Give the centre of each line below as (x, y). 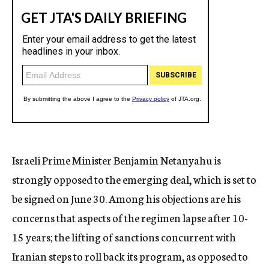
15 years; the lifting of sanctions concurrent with (124, 237)
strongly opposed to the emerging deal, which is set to (134, 179)
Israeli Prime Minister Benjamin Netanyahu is (116, 160)
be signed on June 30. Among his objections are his (126, 198)
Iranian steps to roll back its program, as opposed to (130, 256)
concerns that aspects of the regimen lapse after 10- (130, 217)
